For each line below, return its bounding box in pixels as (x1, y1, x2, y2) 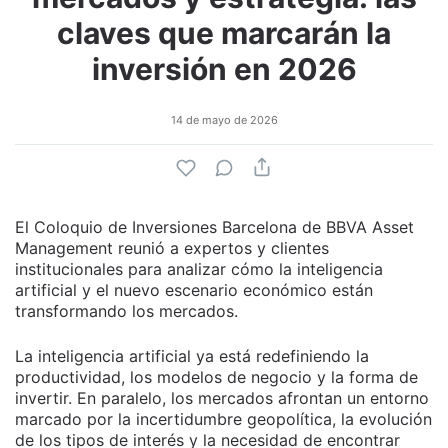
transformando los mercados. (15, 301, 238, 321)
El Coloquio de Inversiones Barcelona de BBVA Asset (15, 217, 414, 237)
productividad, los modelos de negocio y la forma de (15, 367, 418, 387)
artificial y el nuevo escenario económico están (15, 280, 373, 300)
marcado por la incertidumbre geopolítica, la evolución (15, 409, 432, 429)
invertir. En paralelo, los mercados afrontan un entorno (15, 388, 429, 408)
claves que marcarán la (57, 15, 391, 51)
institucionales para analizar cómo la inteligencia (15, 259, 383, 279)
